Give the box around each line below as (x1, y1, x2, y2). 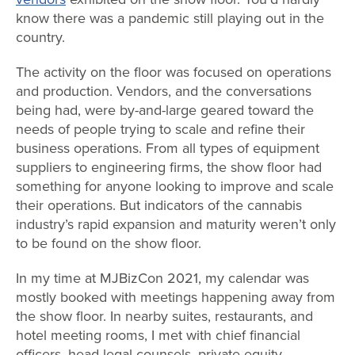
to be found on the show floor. (16, 233, 201, 254)
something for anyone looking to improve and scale (16, 176, 334, 197)
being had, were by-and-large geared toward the (16, 100, 314, 120)
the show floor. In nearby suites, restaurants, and (16, 306, 313, 326)
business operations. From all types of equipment (16, 138, 319, 158)
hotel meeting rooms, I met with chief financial (16, 325, 300, 345)
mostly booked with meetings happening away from (16, 287, 335, 307)
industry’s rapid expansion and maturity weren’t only (16, 214, 336, 235)
